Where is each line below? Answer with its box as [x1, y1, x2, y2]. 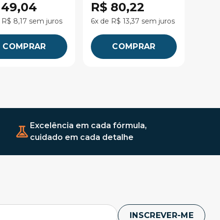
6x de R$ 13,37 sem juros [91, 17, 175, 26]
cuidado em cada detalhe [30, 133, 134, 142]
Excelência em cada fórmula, [30, 121, 147, 130]
